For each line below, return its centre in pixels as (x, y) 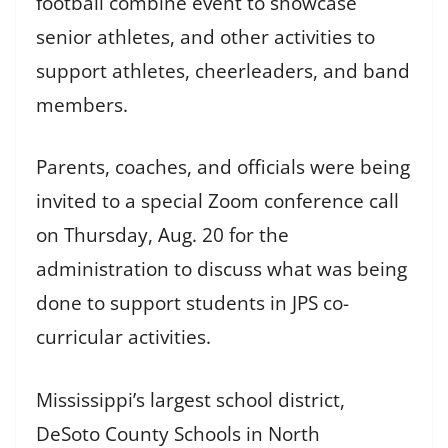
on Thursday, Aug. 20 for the (162, 235)
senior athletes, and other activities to (205, 36)
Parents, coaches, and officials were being (223, 167)
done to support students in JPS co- (192, 303)
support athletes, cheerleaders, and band (223, 70)
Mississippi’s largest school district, (190, 399)
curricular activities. (126, 337)
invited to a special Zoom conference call (217, 201)
